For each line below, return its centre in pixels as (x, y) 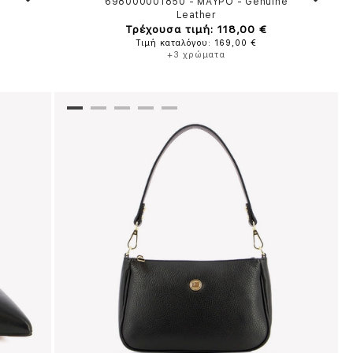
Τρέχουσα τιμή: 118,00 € (197, 29)
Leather (196, 15)
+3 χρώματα (197, 55)
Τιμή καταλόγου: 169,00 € (197, 43)
